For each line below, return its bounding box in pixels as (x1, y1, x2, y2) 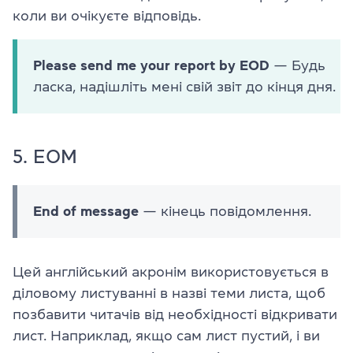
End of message (33, 203, 139, 218)
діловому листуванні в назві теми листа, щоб (13, 285, 325, 300)
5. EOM (13, 147, 77, 166)
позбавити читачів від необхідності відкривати (13, 307, 337, 321)
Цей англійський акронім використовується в (13, 264, 329, 279)
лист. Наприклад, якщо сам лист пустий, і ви (13, 328, 320, 343)
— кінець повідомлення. (139, 203, 311, 218)
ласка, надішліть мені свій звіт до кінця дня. (33, 79, 336, 94)
